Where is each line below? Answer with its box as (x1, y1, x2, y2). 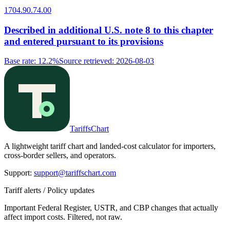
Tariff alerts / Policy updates (4, 186, 94, 195)
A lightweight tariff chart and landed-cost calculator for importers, (4, 142, 216, 151)
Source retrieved (59, 56, 112, 66)
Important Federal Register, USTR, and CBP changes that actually (4, 203, 218, 213)
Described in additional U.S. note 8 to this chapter (4, 24, 213, 35)
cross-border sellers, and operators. (4, 151, 116, 160)
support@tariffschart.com (34, 168, 116, 178)
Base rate (4, 56, 34, 66)
